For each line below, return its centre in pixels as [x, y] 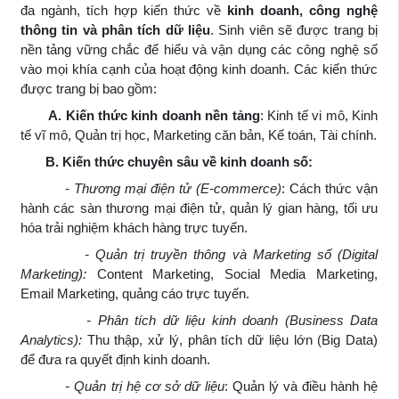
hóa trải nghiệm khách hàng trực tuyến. [134, 227]
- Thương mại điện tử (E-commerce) [151, 188]
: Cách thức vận [330, 188]
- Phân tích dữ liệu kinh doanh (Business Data [199, 320]
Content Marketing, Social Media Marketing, [232, 273]
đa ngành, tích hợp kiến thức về [124, 10]
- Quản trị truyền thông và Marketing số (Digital [199, 254]
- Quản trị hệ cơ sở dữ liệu [122, 386]
